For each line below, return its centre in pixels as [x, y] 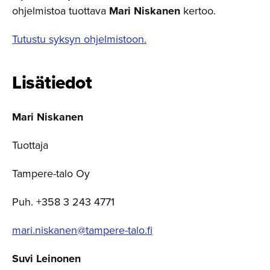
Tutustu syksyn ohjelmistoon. [79, 39]
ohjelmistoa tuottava [61, 11]
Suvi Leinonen [46, 259]
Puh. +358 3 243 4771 [63, 202]
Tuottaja [30, 146]
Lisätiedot [52, 83]
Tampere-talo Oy [51, 174]
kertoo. [198, 11]
